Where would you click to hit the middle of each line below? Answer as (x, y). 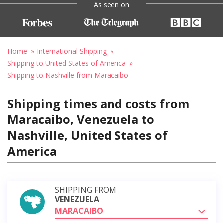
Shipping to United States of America (67, 63)
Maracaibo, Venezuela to (81, 119)
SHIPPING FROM (86, 189)
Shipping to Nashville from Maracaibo (68, 75)
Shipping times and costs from (98, 103)
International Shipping (72, 51)
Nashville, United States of (88, 135)
